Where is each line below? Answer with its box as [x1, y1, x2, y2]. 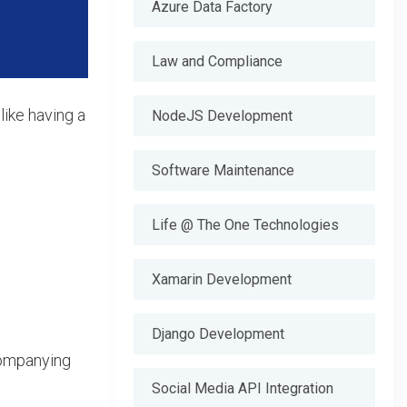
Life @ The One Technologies [152, 216, 339, 233]
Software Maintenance [152, 162, 294, 179]
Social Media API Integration [152, 380, 333, 397]
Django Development [152, 325, 284, 342]
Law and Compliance [152, 53, 283, 70]
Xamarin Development [152, 271, 292, 288]
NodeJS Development [152, 107, 293, 124]
